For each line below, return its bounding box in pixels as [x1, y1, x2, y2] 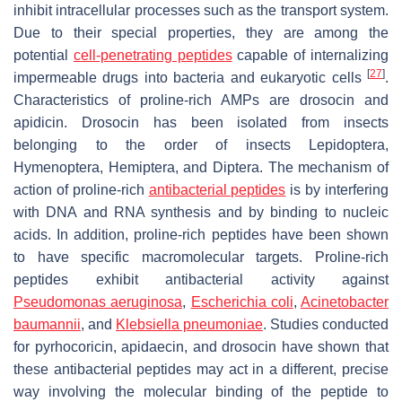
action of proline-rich [13, 181, 149, 197]
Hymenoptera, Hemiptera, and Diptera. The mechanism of [13, 159, 389, 175]
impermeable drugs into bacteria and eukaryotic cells [13, 69, 367, 85]
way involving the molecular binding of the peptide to [13, 383, 389, 399]
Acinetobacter [301, 293, 389, 310]
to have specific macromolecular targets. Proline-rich [13, 249, 389, 265]
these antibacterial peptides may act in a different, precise [13, 361, 389, 377]
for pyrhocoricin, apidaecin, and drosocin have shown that [13, 338, 389, 354]
